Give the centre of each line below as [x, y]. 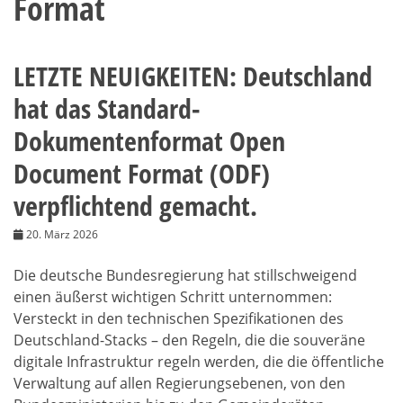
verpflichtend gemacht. [135, 205]
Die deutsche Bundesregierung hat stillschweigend [185, 275]
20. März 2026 [62, 234]
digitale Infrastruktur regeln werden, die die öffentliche [199, 361]
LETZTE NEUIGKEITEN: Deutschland [193, 76]
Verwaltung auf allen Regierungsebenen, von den [179, 383]
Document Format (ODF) [142, 173]
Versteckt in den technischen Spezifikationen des [179, 318]
